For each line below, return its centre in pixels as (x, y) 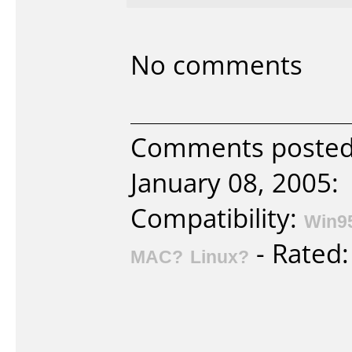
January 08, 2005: (235, 183)
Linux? (220, 256)
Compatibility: (217, 218)
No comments (216, 65)
